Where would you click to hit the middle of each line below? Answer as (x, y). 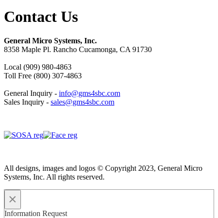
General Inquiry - (31, 93)
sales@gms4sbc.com (82, 102)
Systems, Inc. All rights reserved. (54, 177)
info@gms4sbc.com (90, 93)
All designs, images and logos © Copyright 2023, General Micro (103, 168)
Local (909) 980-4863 (38, 67)
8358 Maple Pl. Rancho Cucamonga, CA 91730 (78, 49)
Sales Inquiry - (27, 102)
